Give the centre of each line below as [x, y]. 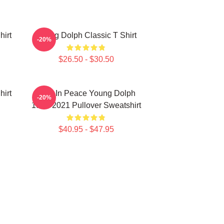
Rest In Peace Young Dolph [86, 93]
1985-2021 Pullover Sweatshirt [86, 105]
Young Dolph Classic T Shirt [86, 35]
